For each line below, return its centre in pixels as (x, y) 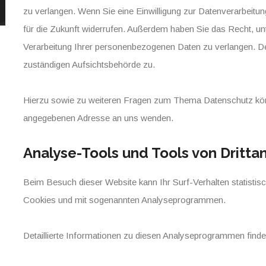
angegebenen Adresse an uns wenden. (98, 118)
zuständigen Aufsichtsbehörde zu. (89, 64)
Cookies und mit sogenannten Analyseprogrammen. (124, 200)
